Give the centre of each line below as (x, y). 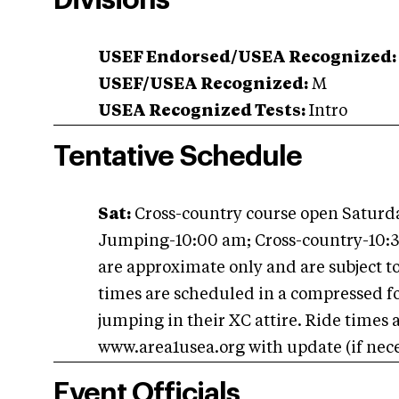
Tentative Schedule (178, 157)
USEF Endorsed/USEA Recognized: (247, 58)
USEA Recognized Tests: (202, 112)
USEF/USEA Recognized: (203, 85)
